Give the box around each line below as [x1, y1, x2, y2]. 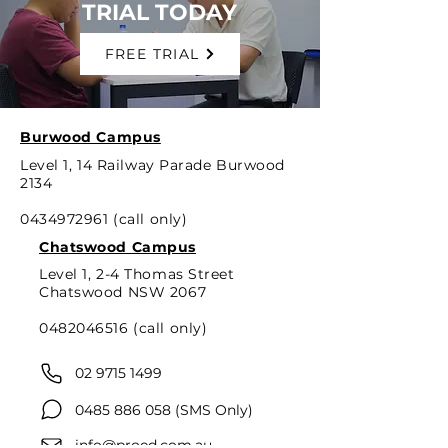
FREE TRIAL [104, 45, 200, 63]
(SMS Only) [171, 401, 253, 419]
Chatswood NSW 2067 [39, 283, 207, 301]
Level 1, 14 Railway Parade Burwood [20, 156, 286, 174]
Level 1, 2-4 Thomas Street [39, 265, 235, 283]
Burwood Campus [20, 128, 161, 146]
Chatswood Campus [39, 238, 196, 256]
